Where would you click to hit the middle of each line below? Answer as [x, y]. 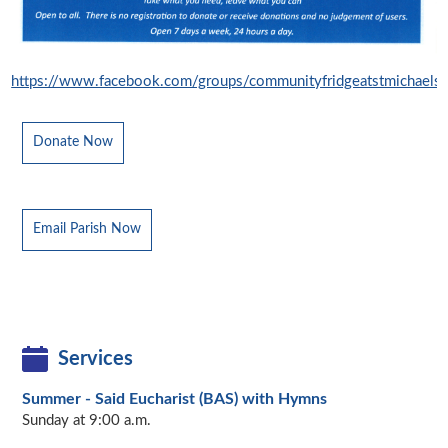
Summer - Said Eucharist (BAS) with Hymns [174, 399]
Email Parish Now [86, 229]
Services [95, 359]
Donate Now [72, 142]
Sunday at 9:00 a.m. [86, 421]
